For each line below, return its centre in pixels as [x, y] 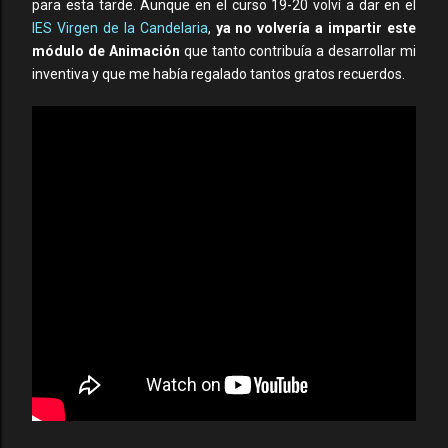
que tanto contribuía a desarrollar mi [297, 51]
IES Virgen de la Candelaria [120, 28]
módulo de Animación [106, 51]
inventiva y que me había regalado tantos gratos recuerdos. [218, 74]
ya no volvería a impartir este [316, 28]
